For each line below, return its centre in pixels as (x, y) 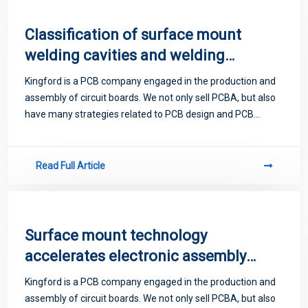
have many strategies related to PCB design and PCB (139, 114)
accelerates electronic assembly (135, 256)
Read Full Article (70, 165)
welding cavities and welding (125, 55)
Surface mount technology (116, 235)
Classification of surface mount (133, 34)
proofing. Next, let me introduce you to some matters (139, 130)
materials (57, 76)
